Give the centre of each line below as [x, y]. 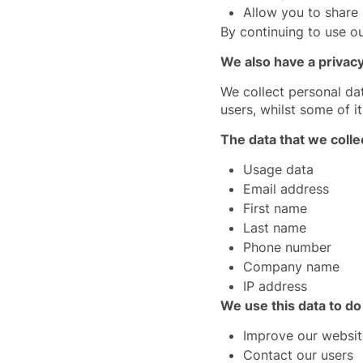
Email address [286, 189]
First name [275, 208]
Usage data [278, 169]
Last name [275, 228]
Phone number [287, 247]
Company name [291, 267]
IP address [275, 286]
